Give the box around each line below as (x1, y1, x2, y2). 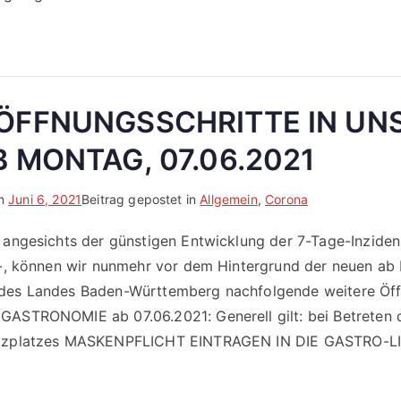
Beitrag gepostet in (81, 192, 200, 207)
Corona (265, 192, 309, 207)
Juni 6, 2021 (8, 192, 82, 207)
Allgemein (200, 192, 258, 207)
